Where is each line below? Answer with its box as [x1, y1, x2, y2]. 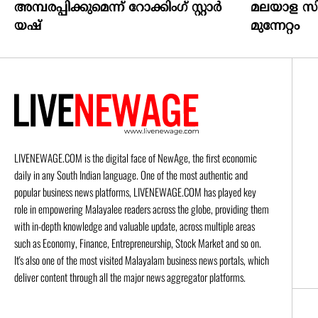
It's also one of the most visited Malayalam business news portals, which [14, 252, 269, 268]
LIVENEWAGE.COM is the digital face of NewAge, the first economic [14, 150, 257, 166]
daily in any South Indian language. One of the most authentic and [14, 167, 248, 183]
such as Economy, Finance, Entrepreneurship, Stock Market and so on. [14, 235, 261, 251]
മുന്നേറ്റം [250, 18, 300, 35]
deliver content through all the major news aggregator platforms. [14, 269, 246, 285]
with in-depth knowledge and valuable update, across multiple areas [14, 218, 255, 234]
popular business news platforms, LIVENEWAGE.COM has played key [14, 184, 256, 200]
